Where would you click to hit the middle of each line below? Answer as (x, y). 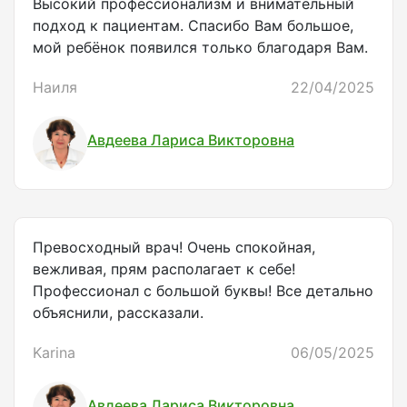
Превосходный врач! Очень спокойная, (174, 248)
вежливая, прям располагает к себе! (164, 269)
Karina (54, 353)
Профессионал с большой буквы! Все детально (203, 291)
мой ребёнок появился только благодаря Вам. (200, 48)
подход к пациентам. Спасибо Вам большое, (193, 26)
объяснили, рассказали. (118, 313)
